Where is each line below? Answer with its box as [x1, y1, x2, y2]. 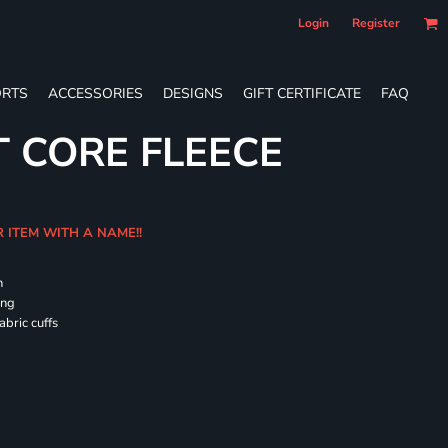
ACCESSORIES [48, 83, 143, 103]
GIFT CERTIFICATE [243, 83, 361, 103]
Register [352, 15, 400, 31]
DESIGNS [163, 83, 223, 103]
